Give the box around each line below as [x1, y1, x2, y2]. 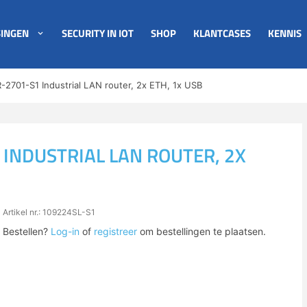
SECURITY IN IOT [62, 25, 134, 41]
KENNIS [267, 25, 302, 41]
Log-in [51, 225, 79, 237]
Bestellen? [3, 225, 51, 237]
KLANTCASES [193, 25, 251, 41]
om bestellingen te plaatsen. [137, 225, 266, 237]
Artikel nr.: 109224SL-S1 [3, 207, 95, 217]
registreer [94, 225, 137, 237]
